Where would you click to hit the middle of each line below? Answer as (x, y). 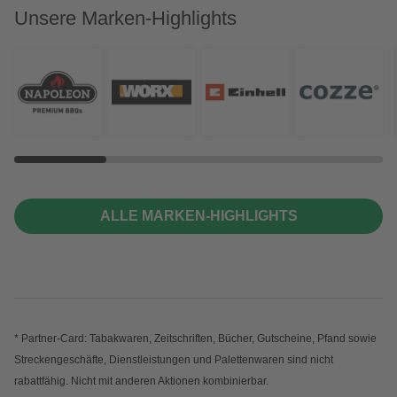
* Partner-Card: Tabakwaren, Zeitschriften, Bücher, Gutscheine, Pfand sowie (195, 339)
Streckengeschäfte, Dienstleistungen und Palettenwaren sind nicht (174, 360)
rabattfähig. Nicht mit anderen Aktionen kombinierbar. (143, 381)
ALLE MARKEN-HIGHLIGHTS (198, 216)
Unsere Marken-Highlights (125, 19)
